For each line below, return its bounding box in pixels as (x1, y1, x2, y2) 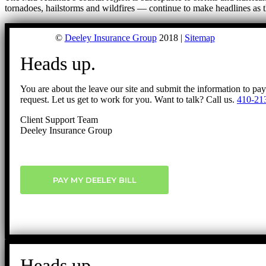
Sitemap (184, 32, 215, 43)
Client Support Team (20, 114, 98, 125)
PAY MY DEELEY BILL (52, 175, 137, 185)
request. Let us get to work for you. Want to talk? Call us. (20, 94, 237, 104)
